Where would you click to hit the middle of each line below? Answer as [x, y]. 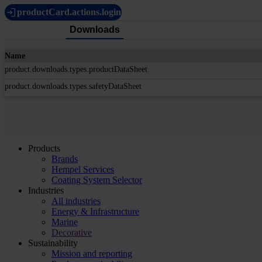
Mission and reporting [92, 253]
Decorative [72, 232]
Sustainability [53, 243]
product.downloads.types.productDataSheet [76, 69]
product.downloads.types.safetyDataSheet [73, 86]
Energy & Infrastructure [95, 211]
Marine [65, 222]
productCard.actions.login [69, 12]
